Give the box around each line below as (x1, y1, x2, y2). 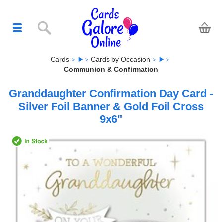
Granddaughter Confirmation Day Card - (9, 87, 213, 100)
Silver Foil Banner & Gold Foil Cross (18, 100, 204, 113)
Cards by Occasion (91, 55, 150, 63)
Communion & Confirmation (64, 65, 158, 74)
